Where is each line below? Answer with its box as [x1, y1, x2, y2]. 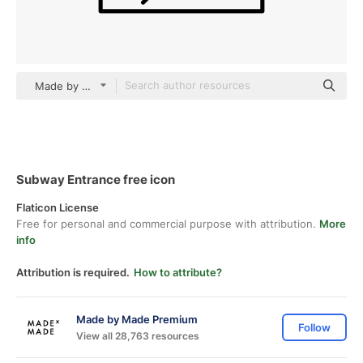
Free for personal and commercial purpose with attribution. [16, 217, 319, 230]
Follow [298, 321, 331, 334]
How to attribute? [134, 266, 222, 279]
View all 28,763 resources [76, 329, 199, 342]
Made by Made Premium [76, 312, 198, 326]
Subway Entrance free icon [16, 172, 175, 187]
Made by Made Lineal [35, 79, 143, 92]
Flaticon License [16, 201, 99, 214]
